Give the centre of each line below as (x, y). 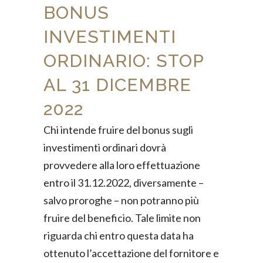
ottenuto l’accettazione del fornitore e (131, 253)
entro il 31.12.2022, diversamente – (124, 183)
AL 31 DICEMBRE (117, 85)
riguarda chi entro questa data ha (119, 235)
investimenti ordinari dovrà (105, 147)
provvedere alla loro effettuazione (122, 165)
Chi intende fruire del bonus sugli (118, 130)
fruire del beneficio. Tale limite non (122, 218)
